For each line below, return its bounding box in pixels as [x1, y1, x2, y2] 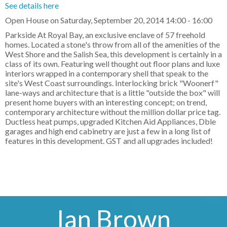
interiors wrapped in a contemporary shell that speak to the [5, 68, 208, 79]
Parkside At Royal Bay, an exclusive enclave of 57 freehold [5, 30, 205, 40]
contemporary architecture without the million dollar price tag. [5, 107, 220, 117]
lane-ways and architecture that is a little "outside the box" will [5, 88, 220, 98]
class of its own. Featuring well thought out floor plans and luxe [5, 59, 220, 69]
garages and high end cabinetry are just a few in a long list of [5, 126, 211, 136]
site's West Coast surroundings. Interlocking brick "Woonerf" [5, 78, 218, 88]
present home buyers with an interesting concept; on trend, [5, 97, 207, 107]
